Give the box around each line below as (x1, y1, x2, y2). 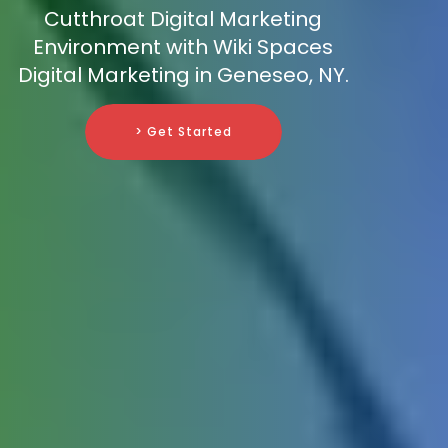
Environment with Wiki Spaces (33, 33, 333, 62)
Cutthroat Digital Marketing (44, 5, 322, 34)
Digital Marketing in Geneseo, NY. (17, 61, 349, 90)
